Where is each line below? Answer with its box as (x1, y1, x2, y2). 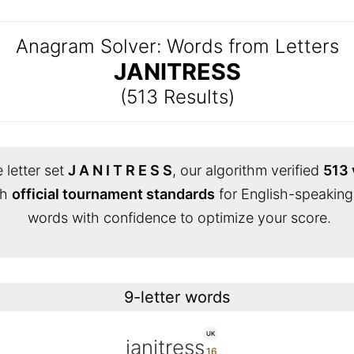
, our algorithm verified (171, 162, 323, 179)
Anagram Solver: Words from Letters (15, 35, 339, 58)
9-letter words (124, 288, 230, 307)
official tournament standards (11, 186, 215, 202)
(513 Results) (119, 85, 235, 108)
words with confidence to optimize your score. (27, 209, 331, 226)
